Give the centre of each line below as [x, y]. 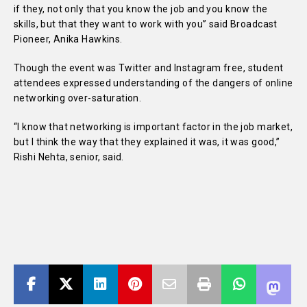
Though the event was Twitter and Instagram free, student [149, 68]
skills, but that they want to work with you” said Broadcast [146, 24]
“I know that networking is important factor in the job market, [153, 127]
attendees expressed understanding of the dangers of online [153, 83]
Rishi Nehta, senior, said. [69, 157]
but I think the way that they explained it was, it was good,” [147, 142]
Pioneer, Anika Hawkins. [68, 39]
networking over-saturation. [78, 98]
